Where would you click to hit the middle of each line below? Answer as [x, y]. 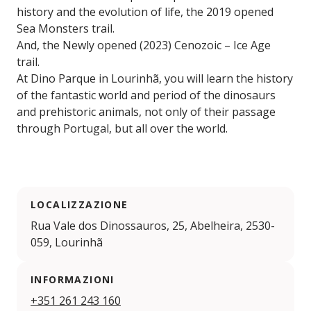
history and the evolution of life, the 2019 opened [145, 12]
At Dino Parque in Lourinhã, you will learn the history [155, 79]
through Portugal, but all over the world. [122, 129]
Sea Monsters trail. [66, 29]
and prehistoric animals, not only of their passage [146, 112]
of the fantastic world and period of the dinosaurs [146, 95]
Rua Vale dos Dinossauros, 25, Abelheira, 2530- [153, 226]
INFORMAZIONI [73, 280]
